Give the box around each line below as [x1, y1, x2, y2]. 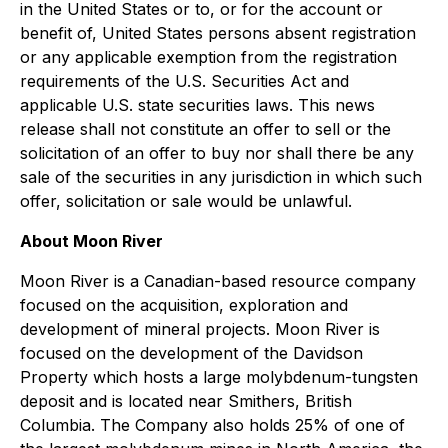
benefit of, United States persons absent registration [20, 23, 416, 43]
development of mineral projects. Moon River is [20, 319, 380, 339]
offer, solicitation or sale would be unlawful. [20, 191, 352, 211]
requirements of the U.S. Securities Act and [20, 71, 349, 91]
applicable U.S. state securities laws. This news [20, 95, 375, 115]
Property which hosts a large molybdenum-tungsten [20, 367, 418, 387]
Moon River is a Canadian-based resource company [20, 271, 416, 291]
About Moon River [20, 231, 163, 251]
